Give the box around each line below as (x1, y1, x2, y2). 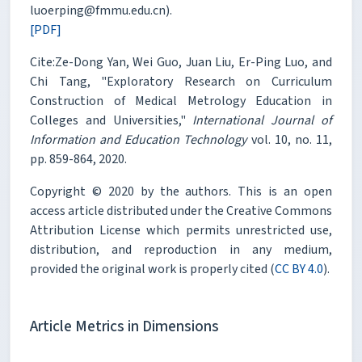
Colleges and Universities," (30, 111, 193, 129)
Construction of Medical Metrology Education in (30, 91, 332, 110)
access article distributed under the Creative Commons (30, 201, 332, 220)
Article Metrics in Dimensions (30, 314, 219, 338)
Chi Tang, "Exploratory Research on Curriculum (30, 72, 332, 90)
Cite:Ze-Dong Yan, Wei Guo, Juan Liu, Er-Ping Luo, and (30, 53, 332, 71)
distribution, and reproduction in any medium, (30, 240, 332, 259)
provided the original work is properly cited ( (30, 259, 275, 278)
